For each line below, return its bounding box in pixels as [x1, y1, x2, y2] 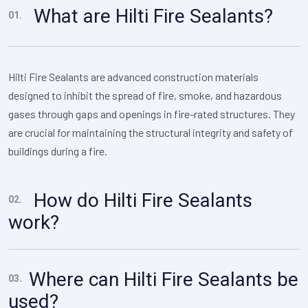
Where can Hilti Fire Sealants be [29, 268, 298, 291]
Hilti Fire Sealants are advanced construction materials [8, 70, 258, 84]
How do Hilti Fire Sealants [29, 189, 252, 212]
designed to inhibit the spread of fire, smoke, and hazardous [8, 89, 282, 102]
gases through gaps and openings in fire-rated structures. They [8, 107, 295, 121]
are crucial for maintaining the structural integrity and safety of [8, 126, 293, 140]
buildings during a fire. [8, 144, 107, 158]
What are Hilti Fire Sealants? [29, 5, 273, 28]
